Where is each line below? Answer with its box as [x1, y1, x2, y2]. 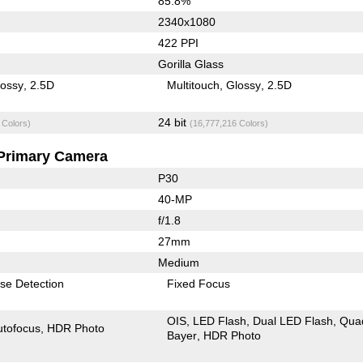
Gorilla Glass [157, 57, 224, 70]
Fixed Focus [167, 276, 231, 290]
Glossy [226, 78, 262, 92]
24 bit [157, 115, 190, 129]
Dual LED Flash [253, 314, 334, 327]
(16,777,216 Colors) [189, 117, 268, 128]
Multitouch [167, 78, 220, 92]
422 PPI [157, 36, 199, 49]
